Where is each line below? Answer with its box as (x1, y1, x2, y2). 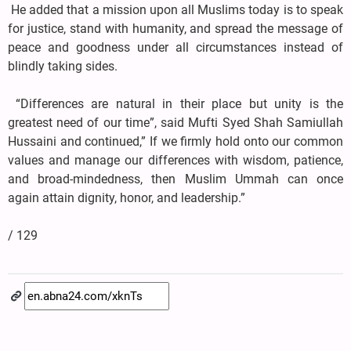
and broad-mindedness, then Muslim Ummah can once (8, 172, 343, 187)
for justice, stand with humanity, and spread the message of (8, 21, 343, 37)
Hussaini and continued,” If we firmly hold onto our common (8, 134, 343, 150)
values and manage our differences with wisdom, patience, (8, 153, 343, 168)
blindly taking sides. (8, 59, 118, 74)
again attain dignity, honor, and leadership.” (8, 190, 245, 206)
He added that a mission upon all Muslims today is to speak (8, 2, 343, 18)
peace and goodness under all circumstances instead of (8, 40, 343, 56)
